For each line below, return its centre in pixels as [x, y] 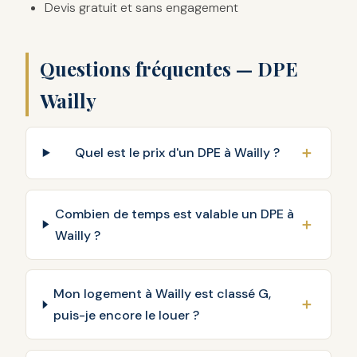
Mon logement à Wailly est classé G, [163, 294]
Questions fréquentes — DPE [169, 68]
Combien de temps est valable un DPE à [175, 214]
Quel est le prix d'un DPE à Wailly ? [178, 153]
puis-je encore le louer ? [127, 316]
